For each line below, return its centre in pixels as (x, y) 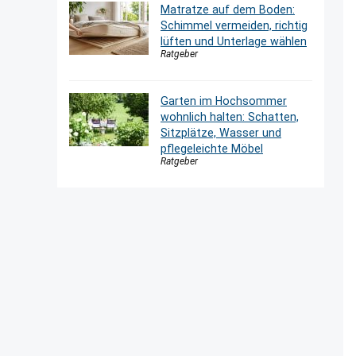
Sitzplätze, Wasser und (221, 133)
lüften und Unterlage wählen (234, 41)
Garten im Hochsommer (224, 101)
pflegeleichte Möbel (212, 149)
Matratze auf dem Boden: (228, 10)
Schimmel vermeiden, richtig (234, 25)
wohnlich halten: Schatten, (230, 117)
